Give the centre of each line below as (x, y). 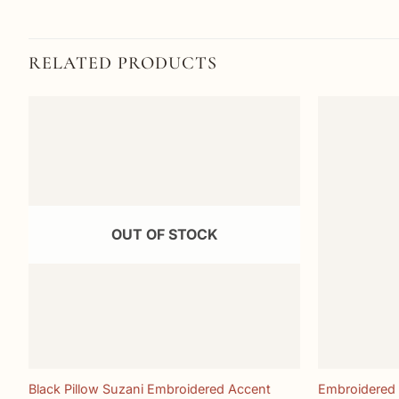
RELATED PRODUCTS (123, 64)
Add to (269, 146)
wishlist (269, 158)
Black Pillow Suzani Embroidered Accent (149, 389)
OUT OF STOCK (164, 234)
